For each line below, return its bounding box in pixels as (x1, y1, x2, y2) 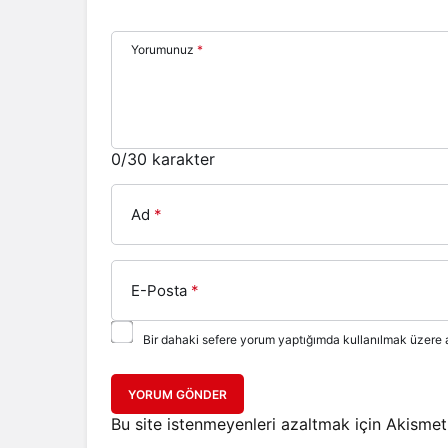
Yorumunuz (131, 42, 194, 58)
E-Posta (131, 281, 187, 301)
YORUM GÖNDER (128, 387, 227, 403)
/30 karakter (121, 149, 215, 170)
